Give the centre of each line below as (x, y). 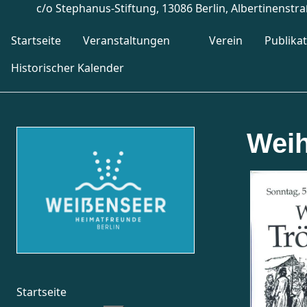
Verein (226, 40)
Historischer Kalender (67, 68)
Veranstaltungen (126, 40)
